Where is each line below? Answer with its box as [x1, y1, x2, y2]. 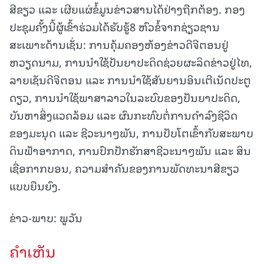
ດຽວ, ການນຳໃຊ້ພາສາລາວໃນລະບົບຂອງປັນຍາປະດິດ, [9, 88, 240, 106]
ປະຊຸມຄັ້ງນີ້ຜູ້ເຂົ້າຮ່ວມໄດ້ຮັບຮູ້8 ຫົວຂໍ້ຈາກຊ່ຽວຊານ [9, 18, 220, 35]
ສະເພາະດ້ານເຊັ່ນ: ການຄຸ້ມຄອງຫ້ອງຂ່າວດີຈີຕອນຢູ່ [9, 35, 229, 53]
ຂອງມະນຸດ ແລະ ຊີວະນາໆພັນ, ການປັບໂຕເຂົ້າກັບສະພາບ [9, 124, 253, 141]
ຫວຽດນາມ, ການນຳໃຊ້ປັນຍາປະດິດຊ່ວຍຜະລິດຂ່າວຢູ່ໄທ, [9, 53, 252, 71]
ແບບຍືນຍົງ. [9, 177, 61, 194]
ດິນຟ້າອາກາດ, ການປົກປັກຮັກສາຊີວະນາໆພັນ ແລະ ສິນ [9, 141, 251, 159]
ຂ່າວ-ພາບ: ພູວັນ [9, 209, 82, 226]
